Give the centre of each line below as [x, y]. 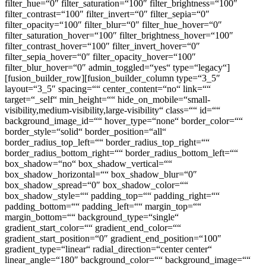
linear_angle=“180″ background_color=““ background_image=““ [128, 259]
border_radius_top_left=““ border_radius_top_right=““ [107, 142]
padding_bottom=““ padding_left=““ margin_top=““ [103, 206]
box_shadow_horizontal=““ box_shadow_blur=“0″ [101, 174]
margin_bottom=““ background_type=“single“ [92, 217]
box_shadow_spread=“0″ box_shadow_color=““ [96, 185]
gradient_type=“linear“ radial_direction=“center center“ [108, 249]
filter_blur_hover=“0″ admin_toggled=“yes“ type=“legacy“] [117, 67]
